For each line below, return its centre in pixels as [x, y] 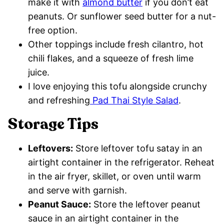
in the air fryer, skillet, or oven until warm [114, 176]
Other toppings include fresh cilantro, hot [116, 44]
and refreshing [59, 100]
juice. [39, 72]
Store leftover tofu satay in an [138, 148]
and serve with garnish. [77, 190]
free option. [53, 30]
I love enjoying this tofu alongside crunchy [117, 86]
